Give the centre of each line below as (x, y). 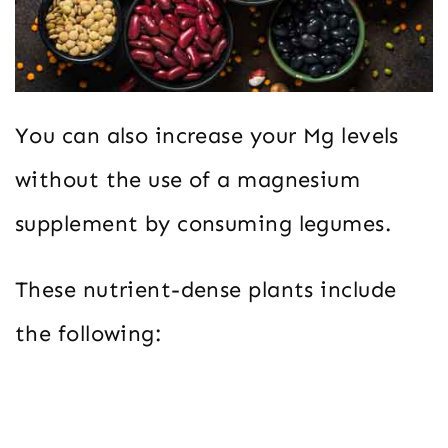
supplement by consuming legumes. (203, 223)
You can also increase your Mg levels (207, 135)
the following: (88, 333)
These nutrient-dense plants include (206, 289)
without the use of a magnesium (188, 179)
